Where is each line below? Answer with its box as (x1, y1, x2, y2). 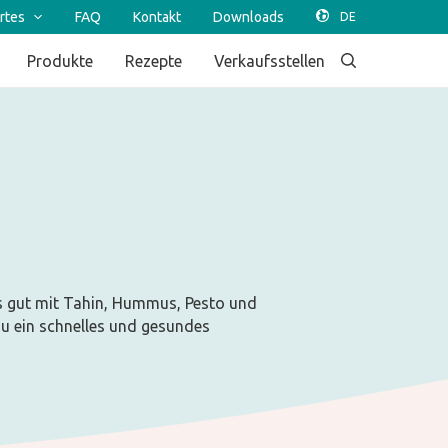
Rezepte (125, 51, 182, 70)
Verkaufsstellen (214, 51, 325, 70)
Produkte (27, 51, 93, 70)
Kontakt (133, 9, 181, 25)
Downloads (213, 9, 284, 25)
